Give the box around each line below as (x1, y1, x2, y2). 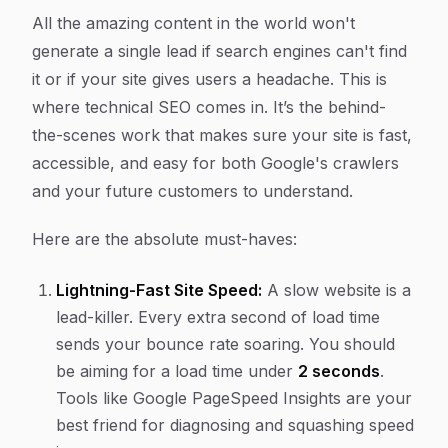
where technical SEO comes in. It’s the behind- (32, 97, 386, 117)
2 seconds (298, 361, 380, 381)
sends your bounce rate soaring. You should (56, 334, 395, 354)
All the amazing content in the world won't (32, 13, 355, 33)
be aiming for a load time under (56, 361, 298, 381)
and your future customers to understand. (32, 181, 353, 201)
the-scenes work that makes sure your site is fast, (32, 125, 412, 145)
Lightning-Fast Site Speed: (56, 280, 262, 300)
